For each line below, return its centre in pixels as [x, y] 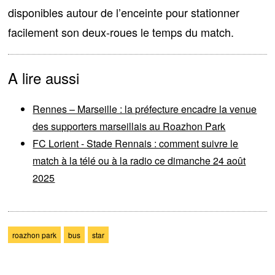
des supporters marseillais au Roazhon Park [129, 126]
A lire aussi [44, 78]
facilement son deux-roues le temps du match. [121, 32]
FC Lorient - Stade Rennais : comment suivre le [136, 144]
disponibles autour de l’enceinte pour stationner [124, 13]
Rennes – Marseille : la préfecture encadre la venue [145, 109]
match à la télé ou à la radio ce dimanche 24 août [139, 161]
